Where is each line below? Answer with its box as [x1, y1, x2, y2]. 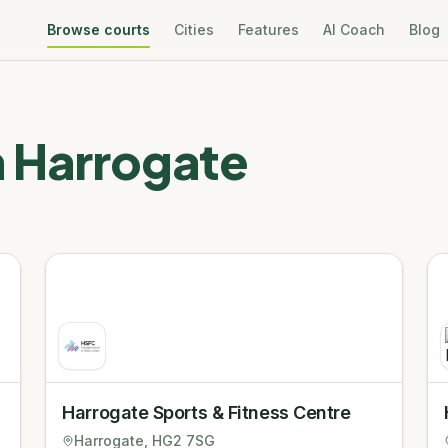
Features [238, 21, 300, 38]
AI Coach [323, 21, 386, 38]
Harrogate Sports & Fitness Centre [62, 402, 351, 423]
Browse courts [47, 21, 151, 38]
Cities [174, 21, 215, 38]
